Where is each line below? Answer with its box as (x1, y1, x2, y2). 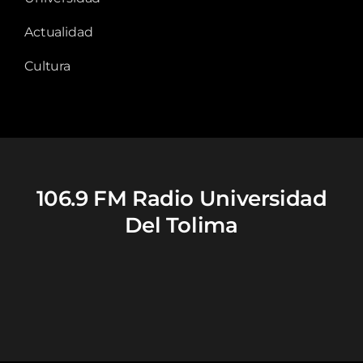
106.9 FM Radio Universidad (36, 185, 327, 211)
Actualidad (24, 23, 93, 40)
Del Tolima (125, 211, 238, 237)
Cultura (24, 58, 70, 74)
